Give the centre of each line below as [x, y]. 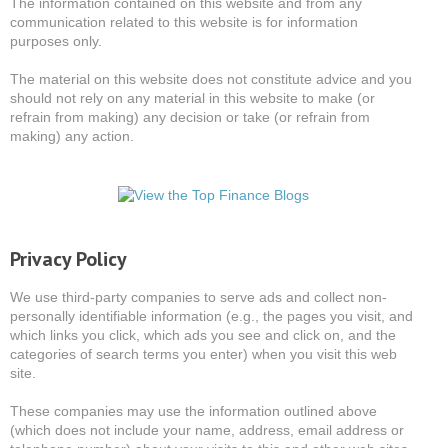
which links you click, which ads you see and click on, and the [202, 335]
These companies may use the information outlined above [193, 411]
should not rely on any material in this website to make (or [192, 98]
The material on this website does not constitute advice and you [210, 79]
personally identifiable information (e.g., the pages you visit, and [211, 316]
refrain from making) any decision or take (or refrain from [189, 117]
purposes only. [55, 41]
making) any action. [71, 136]
